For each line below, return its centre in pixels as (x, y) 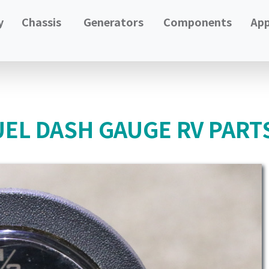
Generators (113, 22)
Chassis (42, 22)
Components (197, 22)
